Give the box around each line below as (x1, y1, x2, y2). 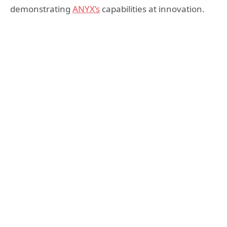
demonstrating (10, 3, 72, 15)
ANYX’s (72, 3, 100, 15)
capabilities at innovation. (100, 3, 205, 15)
